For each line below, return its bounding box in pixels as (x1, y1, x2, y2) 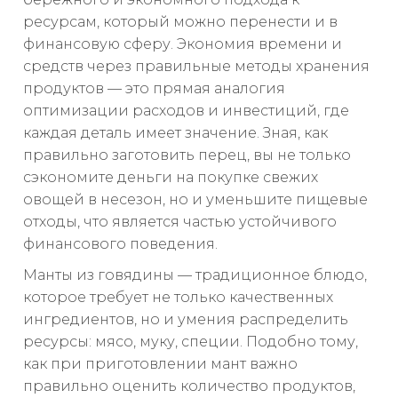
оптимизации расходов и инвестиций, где (23, 102, 349, 120)
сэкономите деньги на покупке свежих (23, 169, 318, 187)
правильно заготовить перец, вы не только (23, 147, 351, 164)
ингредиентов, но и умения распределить (23, 311, 348, 329)
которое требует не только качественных (23, 289, 333, 306)
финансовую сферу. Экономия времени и (23, 36, 342, 53)
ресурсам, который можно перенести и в (23, 13, 338, 31)
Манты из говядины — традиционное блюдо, (23, 267, 367, 284)
